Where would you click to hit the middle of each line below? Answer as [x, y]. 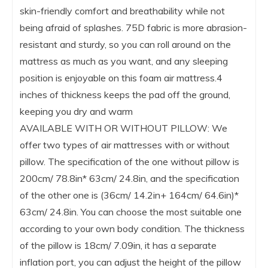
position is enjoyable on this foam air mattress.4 [121, 77]
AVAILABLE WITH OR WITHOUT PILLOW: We [124, 128]
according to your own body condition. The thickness [132, 228]
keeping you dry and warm [76, 111]
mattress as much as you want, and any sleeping [124, 61]
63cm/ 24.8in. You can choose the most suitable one [131, 211]
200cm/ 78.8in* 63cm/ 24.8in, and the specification [130, 178]
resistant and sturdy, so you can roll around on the [125, 44]
